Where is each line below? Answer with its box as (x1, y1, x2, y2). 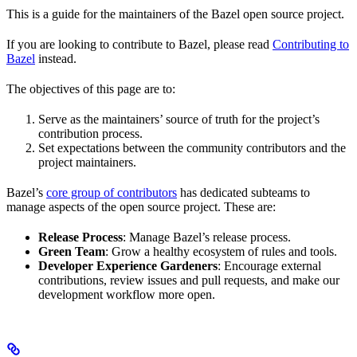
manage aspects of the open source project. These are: (6, 199, 276, 214)
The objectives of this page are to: (6, 81, 175, 96)
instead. (35, 51, 76, 65)
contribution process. (38, 126, 143, 140)
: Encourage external (218, 258, 321, 273)
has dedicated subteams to (177, 185, 310, 199)
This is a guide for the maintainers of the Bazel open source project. (6, 6, 344, 21)
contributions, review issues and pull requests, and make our (38, 273, 339, 287)
